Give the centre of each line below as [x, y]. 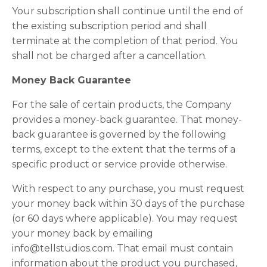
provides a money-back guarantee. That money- [127, 119]
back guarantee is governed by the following [119, 134]
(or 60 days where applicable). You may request [125, 218]
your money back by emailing [83, 233]
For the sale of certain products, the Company [122, 105]
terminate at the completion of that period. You [125, 41]
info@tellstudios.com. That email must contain [122, 248]
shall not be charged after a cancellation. [109, 56]
